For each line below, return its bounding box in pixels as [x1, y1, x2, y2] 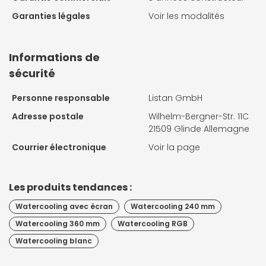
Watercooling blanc [15, 236, 92, 246]
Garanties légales [12, 10, 90, 23]
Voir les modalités [148, 10, 224, 23]
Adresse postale [12, 110, 84, 123]
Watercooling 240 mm [131, 201, 215, 212]
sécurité [9, 66, 55, 81]
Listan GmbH [148, 92, 202, 104]
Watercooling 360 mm [15, 218, 100, 229]
